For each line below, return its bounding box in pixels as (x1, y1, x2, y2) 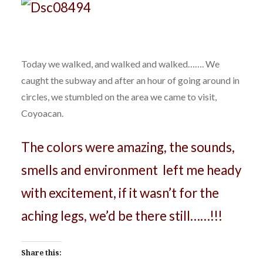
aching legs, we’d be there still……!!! (21, 208, 222, 224)
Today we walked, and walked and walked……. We (21, 58, 220, 70)
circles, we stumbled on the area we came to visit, (21, 91, 217, 103)
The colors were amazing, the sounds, (21, 139, 235, 156)
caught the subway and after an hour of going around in (21, 75, 240, 86)
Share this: (21, 248, 62, 258)
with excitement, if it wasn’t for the (21, 185, 219, 201)
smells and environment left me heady (21, 162, 241, 178)
